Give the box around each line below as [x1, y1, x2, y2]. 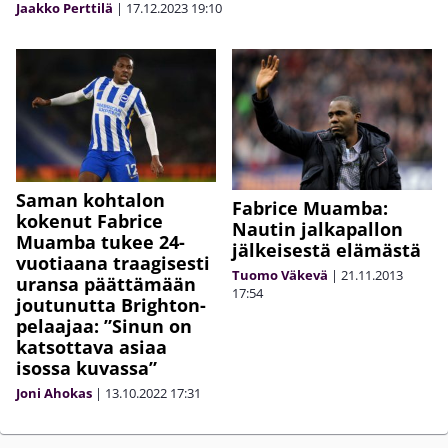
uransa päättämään [16, 272, 196, 297]
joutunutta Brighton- [16, 293, 206, 318]
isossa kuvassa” [16, 356, 157, 381]
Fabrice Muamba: [232, 196, 388, 221]
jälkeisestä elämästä [232, 238, 421, 263]
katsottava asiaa [16, 335, 167, 360]
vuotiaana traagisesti [16, 251, 210, 276]
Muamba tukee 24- [16, 230, 185, 255]
